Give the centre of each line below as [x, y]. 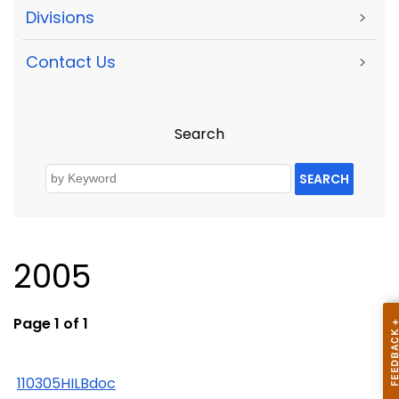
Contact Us [71, 62]
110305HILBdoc [66, 383]
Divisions [60, 17]
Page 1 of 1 [51, 323]
